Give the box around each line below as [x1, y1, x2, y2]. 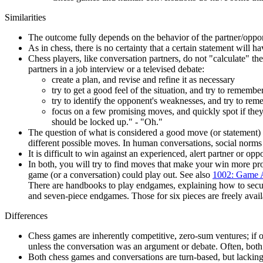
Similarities [5, 12, 46, 23]
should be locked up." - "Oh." [52, 117, 163, 127]
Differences [5, 211, 48, 221]
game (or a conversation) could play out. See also [28, 170, 213, 180]
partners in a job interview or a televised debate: [28, 64, 204, 75]
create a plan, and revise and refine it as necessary [52, 75, 235, 85]
